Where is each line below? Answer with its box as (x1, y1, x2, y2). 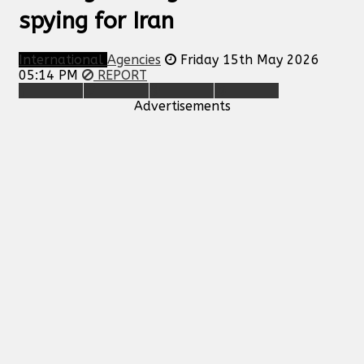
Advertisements (133, 97, 231, 114)
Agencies (107, 51, 161, 67)
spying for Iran (19, 6, 174, 34)
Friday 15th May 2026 (180, 51, 319, 67)
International (19, 51, 107, 67)
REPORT (93, 67, 147, 83)
